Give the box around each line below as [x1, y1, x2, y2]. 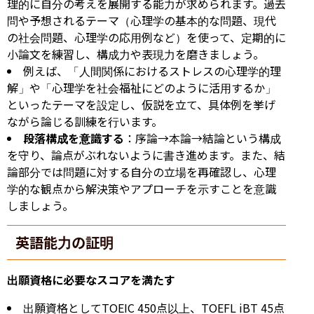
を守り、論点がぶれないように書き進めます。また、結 [7, 146, 285, 163]
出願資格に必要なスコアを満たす [7, 271, 175, 288]
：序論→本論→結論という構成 [124, 129, 281, 146]
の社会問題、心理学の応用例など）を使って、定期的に [7, 28, 286, 46]
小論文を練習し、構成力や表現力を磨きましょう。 [7, 45, 264, 62]
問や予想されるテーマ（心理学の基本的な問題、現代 [7, 11, 276, 29]
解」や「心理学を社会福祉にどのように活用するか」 [7, 78, 276, 96]
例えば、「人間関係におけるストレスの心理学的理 [23, 62, 281, 79]
